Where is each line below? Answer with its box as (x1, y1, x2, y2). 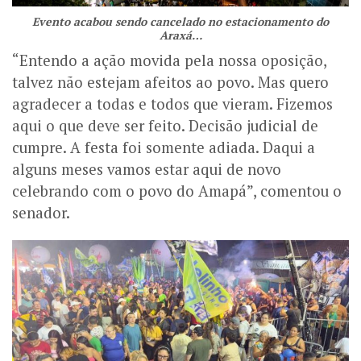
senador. (12, 202, 70, 222)
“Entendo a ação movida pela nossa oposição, (12, 50, 326, 70)
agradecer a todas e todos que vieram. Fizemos (12, 93, 333, 114)
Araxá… (159, 27, 202, 43)
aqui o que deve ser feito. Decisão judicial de (12, 115, 318, 135)
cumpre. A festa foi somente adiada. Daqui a (12, 137, 315, 157)
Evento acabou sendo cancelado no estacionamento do (32, 13, 329, 29)
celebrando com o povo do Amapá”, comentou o (12, 180, 342, 201)
